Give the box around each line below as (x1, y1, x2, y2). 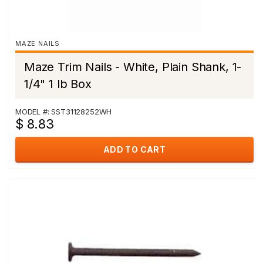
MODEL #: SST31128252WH (15, 107, 112, 116)
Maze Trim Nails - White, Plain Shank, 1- (24, 60, 242, 74)
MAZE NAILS (15, 39, 60, 48)
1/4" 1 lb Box (24, 77, 92, 91)
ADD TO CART (103, 144, 166, 154)
